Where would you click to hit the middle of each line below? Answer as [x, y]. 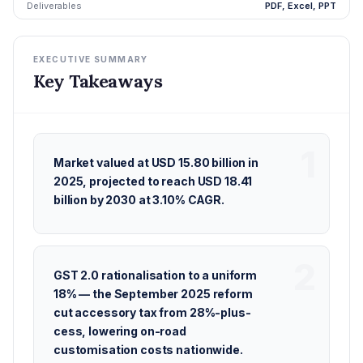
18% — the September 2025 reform [153, 294]
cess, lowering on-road [120, 331]
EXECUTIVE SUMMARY [91, 59]
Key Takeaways [98, 81]
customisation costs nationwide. [148, 350]
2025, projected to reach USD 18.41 [153, 181]
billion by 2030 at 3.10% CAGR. [139, 200]
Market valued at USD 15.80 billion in [156, 162]
